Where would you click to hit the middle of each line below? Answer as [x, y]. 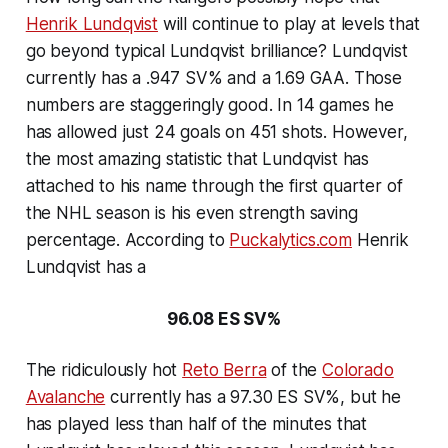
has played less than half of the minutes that [196, 424]
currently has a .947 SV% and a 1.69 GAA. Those [213, 78]
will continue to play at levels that [288, 24]
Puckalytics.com [290, 240]
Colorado [358, 370]
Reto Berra [224, 370]
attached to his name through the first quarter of [214, 186]
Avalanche [65, 397]
